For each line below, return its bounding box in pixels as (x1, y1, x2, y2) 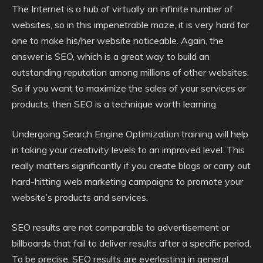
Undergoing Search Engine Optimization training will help (12, 128, 248, 140)
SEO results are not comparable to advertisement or (12, 221, 230, 233)
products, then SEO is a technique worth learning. (12, 98, 218, 110)
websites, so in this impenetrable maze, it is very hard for (12, 19, 249, 31)
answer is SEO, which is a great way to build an (12, 50, 210, 62)
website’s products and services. (12, 191, 148, 203)
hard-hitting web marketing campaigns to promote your (12, 176, 243, 187)
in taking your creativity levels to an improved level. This (12, 144, 245, 156)
